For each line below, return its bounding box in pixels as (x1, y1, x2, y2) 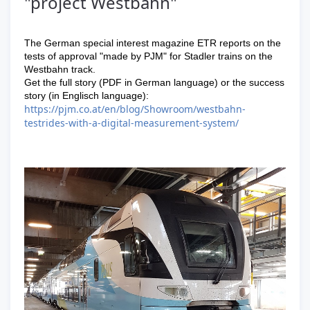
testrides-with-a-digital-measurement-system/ (24, 116, 239, 129)
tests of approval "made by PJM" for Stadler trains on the (24, 51, 273, 62)
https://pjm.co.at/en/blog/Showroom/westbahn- (24, 102, 246, 116)
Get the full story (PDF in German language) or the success (24, 77, 284, 88)
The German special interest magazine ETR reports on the (24, 37, 281, 48)
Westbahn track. (24, 64, 98, 75)
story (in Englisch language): (24, 90, 149, 101)
